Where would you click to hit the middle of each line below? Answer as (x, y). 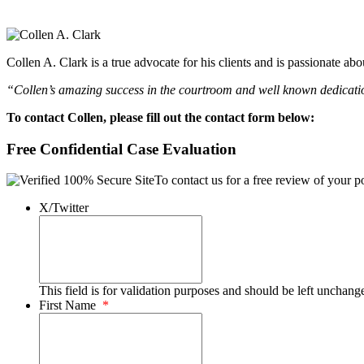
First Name (67, 305)
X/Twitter (64, 208)
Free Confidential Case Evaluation (121, 149)
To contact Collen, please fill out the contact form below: (160, 117)
